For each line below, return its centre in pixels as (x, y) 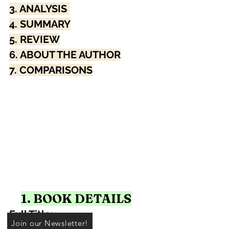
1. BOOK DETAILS (76, 199)
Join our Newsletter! (50, 223)
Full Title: (32, 214)
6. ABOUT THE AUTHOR (65, 55)
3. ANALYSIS (39, 9)
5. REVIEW (35, 40)
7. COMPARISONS (51, 70)
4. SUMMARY (40, 24)
